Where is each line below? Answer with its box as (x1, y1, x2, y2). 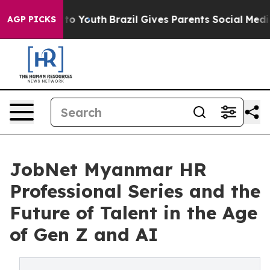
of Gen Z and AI (10, 223, 158, 246)
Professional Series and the (10, 180, 260, 202)
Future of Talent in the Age (10, 201, 257, 224)
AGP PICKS (7, 14, 56, 25)
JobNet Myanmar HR (10, 158, 207, 181)
